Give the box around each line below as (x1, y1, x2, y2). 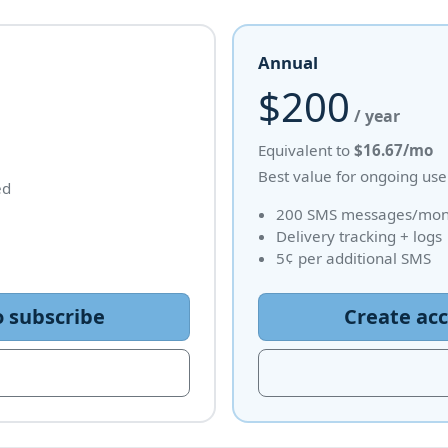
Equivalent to (258, 140, 354, 160)
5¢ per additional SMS (275, 248, 431, 268)
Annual (258, 51, 318, 74)
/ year (354, 105, 400, 127)
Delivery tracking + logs (275, 226, 442, 246)
